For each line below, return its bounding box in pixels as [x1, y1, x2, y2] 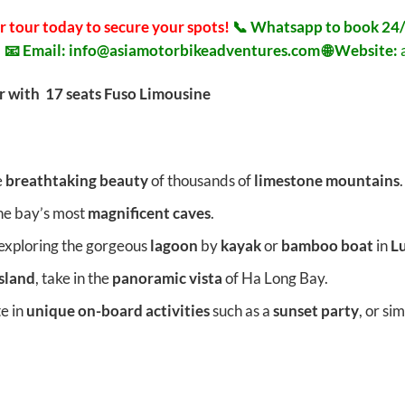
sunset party [272, 301, 359, 321]
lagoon [149, 236, 198, 256]
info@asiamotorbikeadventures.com [68, 41, 320, 61]
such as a [209, 301, 273, 321]
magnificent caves [87, 203, 211, 222]
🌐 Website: [322, 41, 400, 61]
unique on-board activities [25, 301, 210, 321]
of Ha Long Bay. [221, 268, 328, 288]
